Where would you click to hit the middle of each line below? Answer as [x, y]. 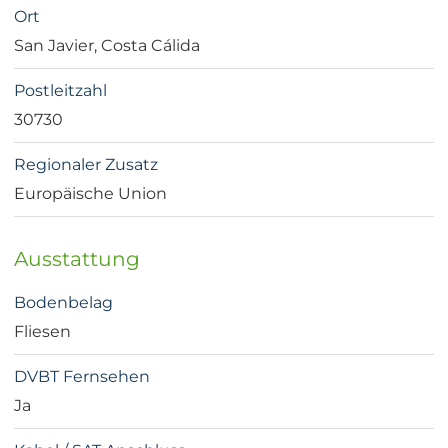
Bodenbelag [63, 303]
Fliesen [42, 332]
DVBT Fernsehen [82, 377]
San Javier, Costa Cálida [107, 46]
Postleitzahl [60, 91]
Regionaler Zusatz [86, 165]
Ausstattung [77, 259]
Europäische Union [90, 194]
